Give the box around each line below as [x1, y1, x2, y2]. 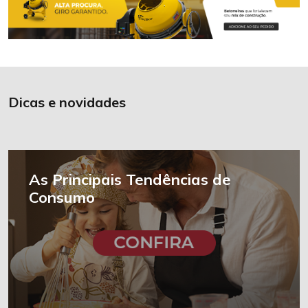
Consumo [29, 188, 95, 208]
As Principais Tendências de [29, 170, 231, 190]
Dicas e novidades [8, 93, 126, 111]
